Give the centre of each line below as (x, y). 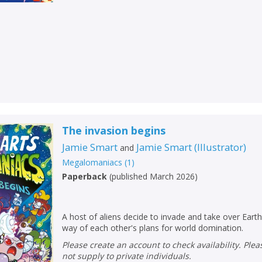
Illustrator (220, 147)
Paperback (85, 177)
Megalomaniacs (92, 163)
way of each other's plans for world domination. (153, 228)
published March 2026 (154, 177)
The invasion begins (114, 131)
